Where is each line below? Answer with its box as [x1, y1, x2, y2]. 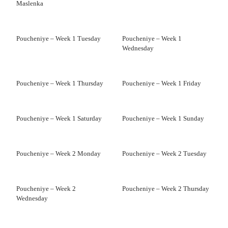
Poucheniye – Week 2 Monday [16, 150, 101, 157]
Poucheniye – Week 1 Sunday [122, 115, 204, 122]
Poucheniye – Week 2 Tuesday [122, 150, 207, 157]
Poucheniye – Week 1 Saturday [16, 115, 102, 122]
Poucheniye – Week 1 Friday [122, 79, 201, 87]
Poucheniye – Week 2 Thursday [122, 185, 209, 192]
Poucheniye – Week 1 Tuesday [16, 35, 101, 42]
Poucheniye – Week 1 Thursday [16, 79, 103, 87]
